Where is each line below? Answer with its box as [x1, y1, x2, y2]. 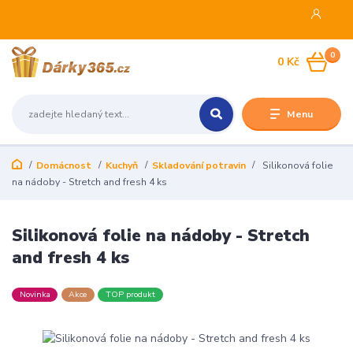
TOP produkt [105, 288, 155, 301]
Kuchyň [105, 159, 138, 173]
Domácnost [35, 159, 91, 173]
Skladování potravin [151, 159, 246, 173]
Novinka [19, 288, 50, 301]
